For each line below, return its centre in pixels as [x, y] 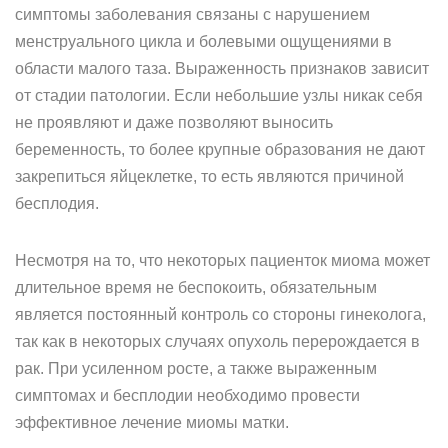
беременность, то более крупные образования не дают [220, 149]
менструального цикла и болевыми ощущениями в [203, 41]
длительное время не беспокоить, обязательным [196, 287]
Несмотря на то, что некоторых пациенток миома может [222, 260]
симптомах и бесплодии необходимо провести [187, 395]
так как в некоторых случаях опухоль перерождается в [217, 341]
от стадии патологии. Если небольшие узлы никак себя [219, 95]
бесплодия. [57, 203]
